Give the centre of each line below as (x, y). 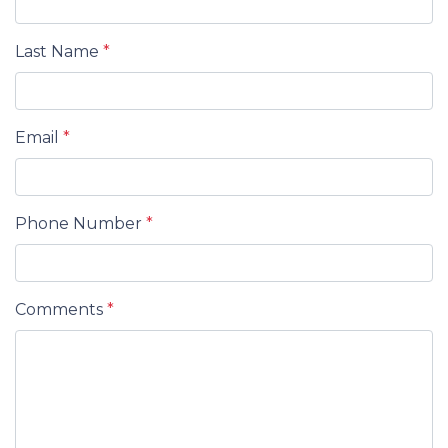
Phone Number (80, 223)
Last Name (59, 51)
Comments (61, 309)
